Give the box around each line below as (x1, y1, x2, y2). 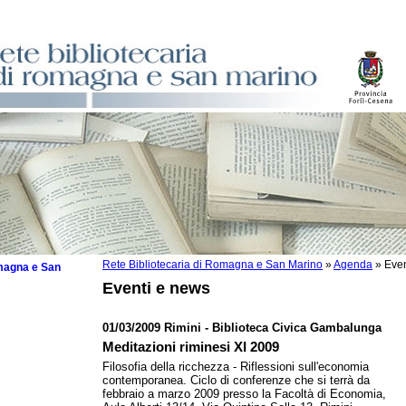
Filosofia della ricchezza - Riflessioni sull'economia (102, 360, 369, 373)
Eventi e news (102, 279, 210, 297)
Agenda (333, 259, 372, 270)
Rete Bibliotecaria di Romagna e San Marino (102, 259, 323, 270)
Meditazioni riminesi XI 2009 (102, 339, 279, 354)
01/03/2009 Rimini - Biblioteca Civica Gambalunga (102, 321, 382, 334)
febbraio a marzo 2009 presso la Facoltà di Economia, (102, 387, 386, 401)
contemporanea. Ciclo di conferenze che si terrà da (102, 373, 370, 387)
